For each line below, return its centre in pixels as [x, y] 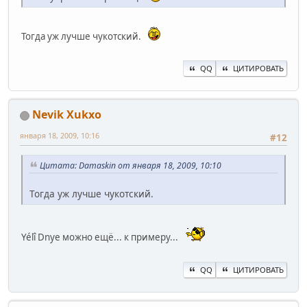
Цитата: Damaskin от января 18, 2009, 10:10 [131, 166]
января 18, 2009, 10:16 [60, 136]
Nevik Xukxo [67, 115]
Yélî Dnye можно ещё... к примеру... [102, 237]
